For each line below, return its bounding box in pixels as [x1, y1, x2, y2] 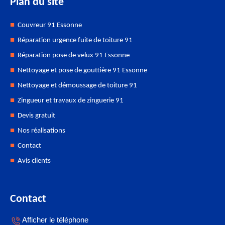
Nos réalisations [18, 127, 65, 135]
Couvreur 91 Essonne [18, 22, 82, 29]
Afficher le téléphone [22, 215, 88, 224]
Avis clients [18, 157, 51, 165]
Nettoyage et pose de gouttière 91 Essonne [18, 67, 147, 74]
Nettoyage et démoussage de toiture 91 [18, 82, 137, 89]
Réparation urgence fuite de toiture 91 [18, 37, 133, 44]
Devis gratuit [18, 112, 55, 120]
